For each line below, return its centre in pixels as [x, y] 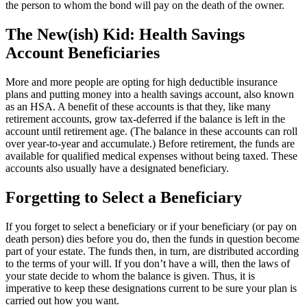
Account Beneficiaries [83, 53]
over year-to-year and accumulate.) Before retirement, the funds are [150, 144]
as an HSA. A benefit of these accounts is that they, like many [138, 107]
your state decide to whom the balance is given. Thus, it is [130, 275]
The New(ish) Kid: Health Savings [125, 35]
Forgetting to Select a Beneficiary [124, 198]
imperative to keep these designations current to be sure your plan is [151, 288]
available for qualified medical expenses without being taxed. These [151, 156]
